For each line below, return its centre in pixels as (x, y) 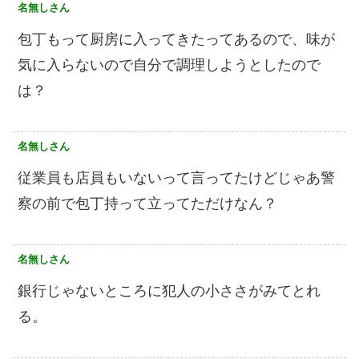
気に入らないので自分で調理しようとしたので (169, 65)
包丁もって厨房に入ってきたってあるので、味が (176, 39)
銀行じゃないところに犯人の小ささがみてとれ (169, 290)
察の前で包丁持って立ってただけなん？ (147, 203)
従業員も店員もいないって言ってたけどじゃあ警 (176, 177)
